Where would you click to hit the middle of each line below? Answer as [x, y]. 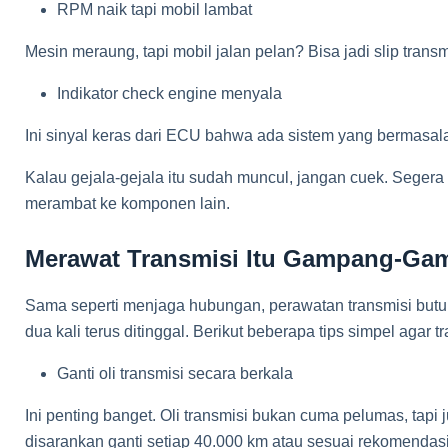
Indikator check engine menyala [169, 93]
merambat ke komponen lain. [127, 203]
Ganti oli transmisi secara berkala [175, 373]
